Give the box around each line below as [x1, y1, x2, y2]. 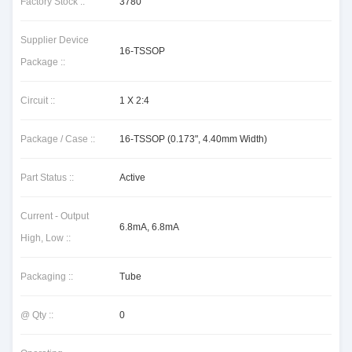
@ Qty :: [20, 310, 53, 321]
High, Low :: [20, 233, 71, 244]
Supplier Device [20, 35, 89, 46]
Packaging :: [20, 271, 73, 282]
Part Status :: [20, 172, 74, 183]
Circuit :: [20, 95, 55, 106]
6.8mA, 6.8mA [119, 222, 179, 233]
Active [119, 172, 145, 183]
